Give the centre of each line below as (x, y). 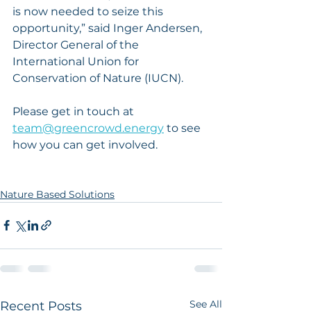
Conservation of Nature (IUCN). (98, 78)
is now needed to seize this (89, 11)
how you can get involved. (86, 144)
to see (184, 128)
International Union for (77, 61)
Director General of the (77, 44)
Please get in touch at (75, 111)
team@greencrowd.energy (88, 128)
